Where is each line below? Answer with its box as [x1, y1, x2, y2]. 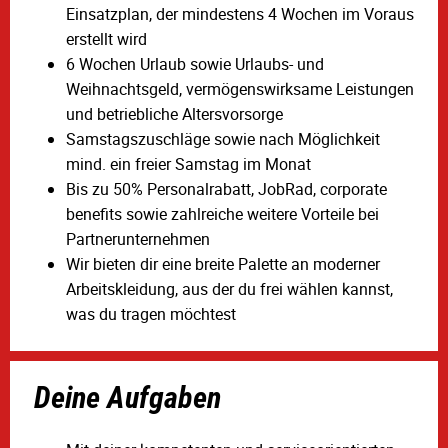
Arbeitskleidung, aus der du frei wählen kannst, [66, 278, 393, 301]
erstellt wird [66, 28, 147, 51]
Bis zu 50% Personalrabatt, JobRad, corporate [66, 178, 387, 201]
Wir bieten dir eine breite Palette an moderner [66, 253, 380, 276]
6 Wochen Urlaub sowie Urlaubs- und [66, 53, 324, 76]
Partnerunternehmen [66, 228, 210, 251]
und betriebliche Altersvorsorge [66, 103, 283, 126]
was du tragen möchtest [66, 303, 236, 326]
